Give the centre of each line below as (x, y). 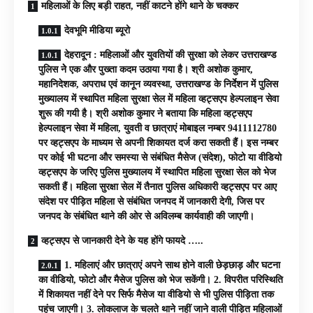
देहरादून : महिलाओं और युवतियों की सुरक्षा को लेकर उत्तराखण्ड (170, 55)
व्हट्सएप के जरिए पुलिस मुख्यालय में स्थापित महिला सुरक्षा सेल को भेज (157, 173)
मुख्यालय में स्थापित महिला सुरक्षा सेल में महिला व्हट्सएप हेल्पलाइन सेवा (159, 99)
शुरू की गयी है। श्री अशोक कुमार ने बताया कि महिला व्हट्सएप (145, 114)
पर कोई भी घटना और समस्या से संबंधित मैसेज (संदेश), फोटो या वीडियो (160, 158)
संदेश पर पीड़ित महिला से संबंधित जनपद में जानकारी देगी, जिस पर (151, 202)
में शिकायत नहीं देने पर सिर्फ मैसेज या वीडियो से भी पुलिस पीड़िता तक (156, 295)
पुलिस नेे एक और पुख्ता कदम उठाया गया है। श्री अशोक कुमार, (146, 70)
